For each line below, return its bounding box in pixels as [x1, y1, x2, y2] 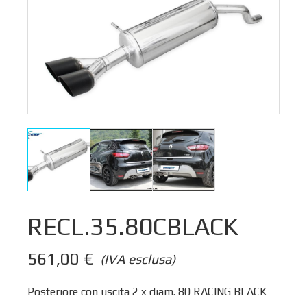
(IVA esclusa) [100, 251, 175, 267]
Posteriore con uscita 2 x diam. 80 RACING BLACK [27, 284, 267, 298]
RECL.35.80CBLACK [27, 212, 238, 241]
